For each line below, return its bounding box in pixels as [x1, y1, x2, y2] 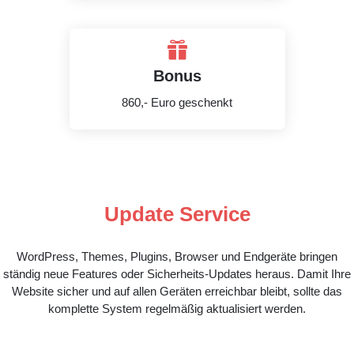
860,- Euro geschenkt [122, 96, 232, 109]
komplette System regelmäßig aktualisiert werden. [48, 302, 306, 315]
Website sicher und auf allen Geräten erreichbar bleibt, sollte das [12, 284, 342, 298]
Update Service [104, 202, 250, 226]
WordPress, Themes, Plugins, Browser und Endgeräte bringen [17, 250, 337, 263]
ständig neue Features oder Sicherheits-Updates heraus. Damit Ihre [3, 267, 351, 281]
